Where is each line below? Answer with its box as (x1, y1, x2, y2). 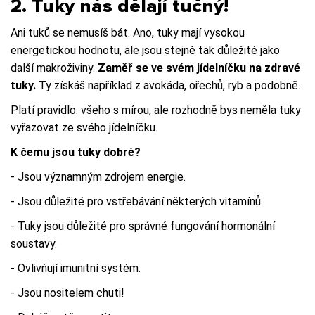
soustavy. (11, 236, 57, 250)
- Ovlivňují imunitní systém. (11, 261, 141, 275)
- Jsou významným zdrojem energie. (11, 169, 186, 184)
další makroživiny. (11, 60, 98, 75)
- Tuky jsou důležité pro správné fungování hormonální (11, 219, 275, 233)
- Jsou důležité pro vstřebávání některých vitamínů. (11, 194, 263, 208)
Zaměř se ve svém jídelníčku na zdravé (98, 60, 300, 75)
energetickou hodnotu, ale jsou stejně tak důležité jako (11, 43, 280, 57)
